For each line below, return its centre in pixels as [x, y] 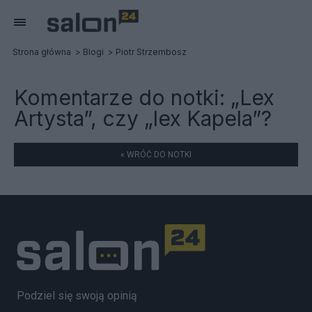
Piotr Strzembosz [151, 52]
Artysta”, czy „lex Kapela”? [143, 118]
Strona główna [42, 52]
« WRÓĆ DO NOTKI [156, 155]
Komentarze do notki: [122, 97]
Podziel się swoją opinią [77, 295]
